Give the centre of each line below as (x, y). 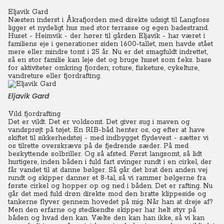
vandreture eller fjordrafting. (54, 76)
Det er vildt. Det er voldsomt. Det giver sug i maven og (99, 122)
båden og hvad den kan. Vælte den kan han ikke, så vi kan (106, 218)
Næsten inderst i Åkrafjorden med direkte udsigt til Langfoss (109, 20)
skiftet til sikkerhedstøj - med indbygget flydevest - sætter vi (108, 138)
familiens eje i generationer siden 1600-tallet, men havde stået (110, 44)
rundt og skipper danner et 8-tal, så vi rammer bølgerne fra (107, 178)
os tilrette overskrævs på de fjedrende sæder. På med (98, 146)
